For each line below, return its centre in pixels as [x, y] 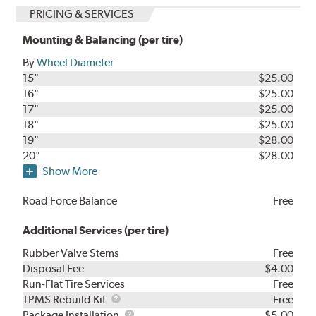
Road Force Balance [70, 201]
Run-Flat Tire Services [74, 284]
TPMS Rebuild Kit [66, 300]
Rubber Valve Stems [71, 253]
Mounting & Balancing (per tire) [103, 40]
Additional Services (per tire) [96, 231]
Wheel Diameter [75, 63]
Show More [70, 171]
